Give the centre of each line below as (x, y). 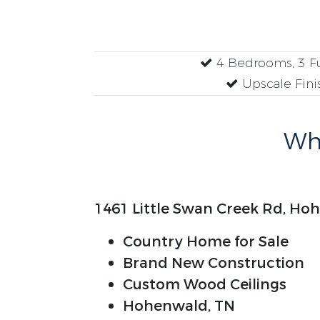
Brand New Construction (214, 263)
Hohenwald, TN (179, 306)
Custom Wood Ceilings (205, 285)
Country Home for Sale (206, 242)
